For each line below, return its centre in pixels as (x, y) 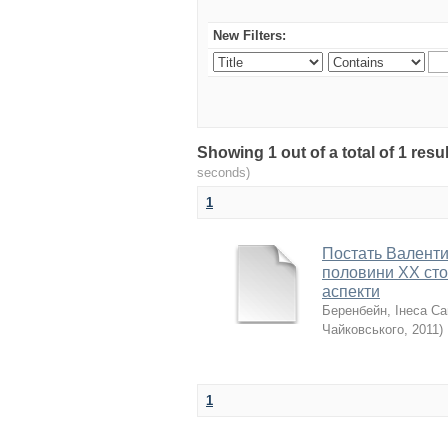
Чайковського (363, 329)
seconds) (223, 172)
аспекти (351, 291)
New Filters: (249, 35)
